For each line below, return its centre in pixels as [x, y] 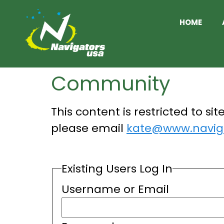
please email [89, 128]
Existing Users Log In [117, 168]
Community [111, 84]
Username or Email [115, 189]
